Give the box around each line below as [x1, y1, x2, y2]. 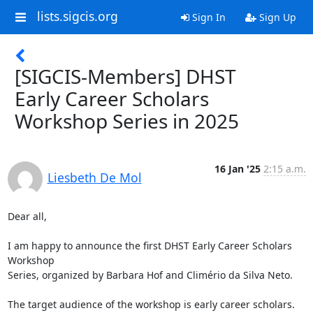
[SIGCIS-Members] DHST [15, 63, 236, 89]
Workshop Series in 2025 [15, 108, 239, 134]
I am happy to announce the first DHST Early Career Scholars [7, 239, 292, 252]
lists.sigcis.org [36, 8, 118, 25]
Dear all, [7, 210, 47, 223]
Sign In [189, 10, 226, 24]
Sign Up [256, 10, 296, 24]
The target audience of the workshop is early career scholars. [7, 298, 295, 311]
